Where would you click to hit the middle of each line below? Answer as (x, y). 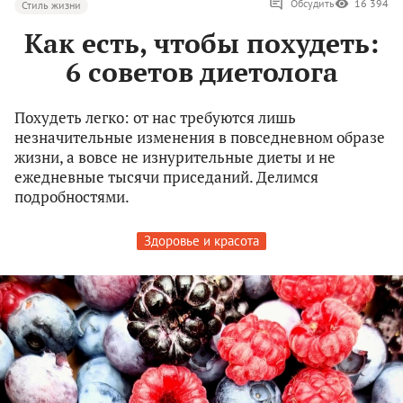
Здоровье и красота (201, 241)
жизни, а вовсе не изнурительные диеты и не (175, 157)
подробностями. (72, 197)
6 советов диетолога (201, 72)
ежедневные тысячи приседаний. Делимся (166, 177)
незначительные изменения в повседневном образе (200, 138)
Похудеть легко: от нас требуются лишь (155, 118)
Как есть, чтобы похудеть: (201, 44)
